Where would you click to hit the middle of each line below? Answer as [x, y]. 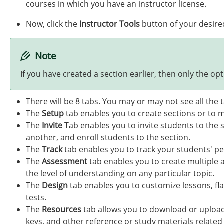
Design [55, 185]
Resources [62, 209]
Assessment [65, 161]
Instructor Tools [110, 24]
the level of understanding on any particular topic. [120, 173]
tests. [36, 197]
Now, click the [53, 24]
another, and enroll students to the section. [108, 137]
